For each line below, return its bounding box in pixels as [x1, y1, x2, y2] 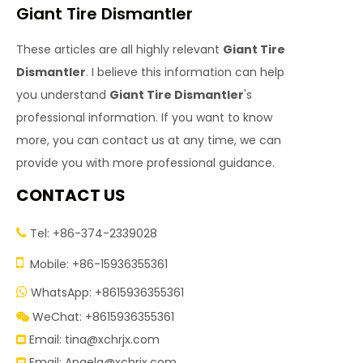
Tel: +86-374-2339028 [27, 225, 157, 241]
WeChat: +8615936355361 [32, 309, 174, 325]
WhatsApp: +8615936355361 [31, 284, 184, 301]
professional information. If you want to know [16, 109, 272, 126]
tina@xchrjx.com [65, 331, 160, 348]
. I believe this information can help [86, 64, 284, 80]
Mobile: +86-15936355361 [27, 256, 168, 272]
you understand [16, 87, 109, 103]
